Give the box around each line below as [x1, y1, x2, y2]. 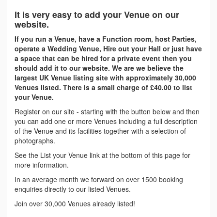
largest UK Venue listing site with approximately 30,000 [15, 73, 196, 82]
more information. [15, 160, 69, 170]
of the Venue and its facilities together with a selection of [15, 126, 186, 136]
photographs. [15, 136, 55, 145]
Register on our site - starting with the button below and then [15, 107, 200, 116]
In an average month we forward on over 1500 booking [15, 174, 183, 184]
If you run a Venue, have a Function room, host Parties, [15, 34, 197, 44]
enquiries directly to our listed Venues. [15, 184, 131, 194]
